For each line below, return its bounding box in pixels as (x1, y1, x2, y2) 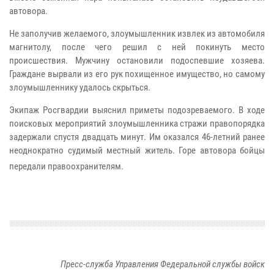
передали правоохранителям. (9, 161, 131, 172)
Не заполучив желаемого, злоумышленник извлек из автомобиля (9, 28, 265, 40)
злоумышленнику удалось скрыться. (9, 82, 150, 94)
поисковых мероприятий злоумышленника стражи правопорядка (9, 118, 265, 130)
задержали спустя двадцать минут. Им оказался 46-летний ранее (9, 131, 265, 143)
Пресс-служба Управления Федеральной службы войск (61, 259, 265, 270)
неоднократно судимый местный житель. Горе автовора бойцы (9, 145, 265, 157)
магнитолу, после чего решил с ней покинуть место (9, 42, 265, 53)
